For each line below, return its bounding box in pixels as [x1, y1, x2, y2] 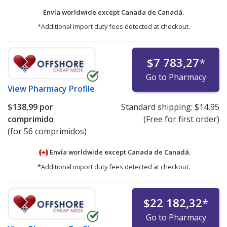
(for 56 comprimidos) [8, 126, 87, 137]
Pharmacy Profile [28, 83, 95, 95]
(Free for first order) [143, 113, 219, 125]
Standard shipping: [121, 101, 195, 113]
